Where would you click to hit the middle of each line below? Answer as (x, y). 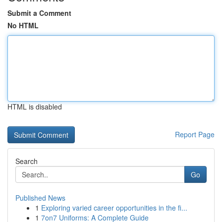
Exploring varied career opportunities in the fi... (114, 208)
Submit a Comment (39, 13)
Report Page (195, 134)
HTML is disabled (35, 107)
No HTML (23, 25)
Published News (40, 198)
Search (27, 161)
